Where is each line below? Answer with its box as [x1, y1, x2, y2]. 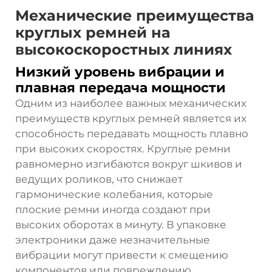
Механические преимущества [15, 6, 254, 24]
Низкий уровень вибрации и [15, 63, 225, 80]
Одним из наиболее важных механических [15, 97, 246, 109]
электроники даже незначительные [15, 233, 210, 246]
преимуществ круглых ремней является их [15, 112, 246, 124]
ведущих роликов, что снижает [15, 172, 183, 185]
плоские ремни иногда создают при [15, 203, 211, 216]
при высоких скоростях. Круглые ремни [15, 142, 231, 155]
